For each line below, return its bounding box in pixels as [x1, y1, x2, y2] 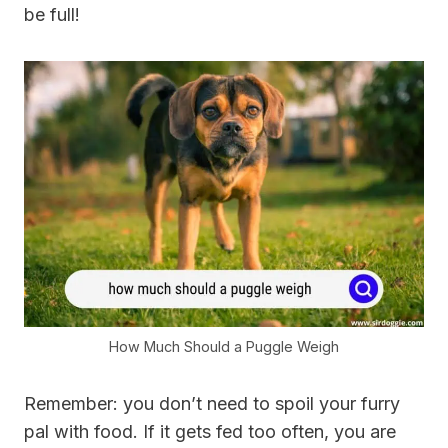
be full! [24, 3, 80, 25]
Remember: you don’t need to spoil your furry [24, 392, 400, 414]
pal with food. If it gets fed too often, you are [24, 420, 396, 442]
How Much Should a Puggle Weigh [109, 337, 339, 355]
